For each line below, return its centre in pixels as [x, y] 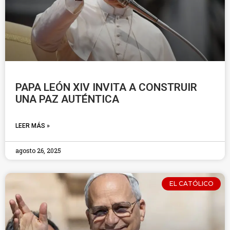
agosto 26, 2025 [38, 150]
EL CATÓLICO [191, 184]
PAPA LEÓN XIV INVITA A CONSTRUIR [106, 87]
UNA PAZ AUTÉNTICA [67, 99]
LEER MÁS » [33, 126]
